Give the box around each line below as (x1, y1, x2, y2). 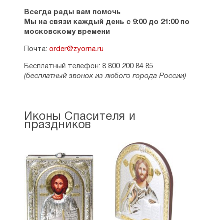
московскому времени (24, 28, 110, 35)
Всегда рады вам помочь (24, 9, 121, 16)
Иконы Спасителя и (24, 111, 136, 122)
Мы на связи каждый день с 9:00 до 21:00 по (24, 19, 190, 26)
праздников (24, 120, 91, 131)
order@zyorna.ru (49, 46, 104, 53)
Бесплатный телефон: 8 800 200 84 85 (24, 63, 153, 70)
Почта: (24, 46, 49, 53)
